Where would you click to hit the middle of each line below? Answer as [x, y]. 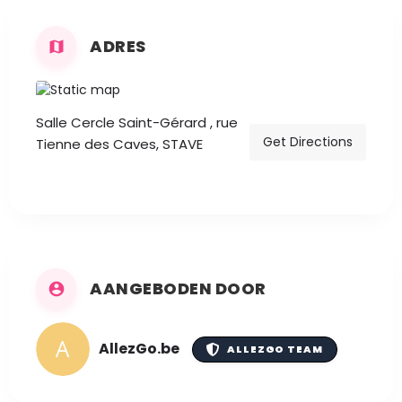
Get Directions [308, 141]
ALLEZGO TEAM [275, 349]
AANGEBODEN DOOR [178, 288]
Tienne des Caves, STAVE [119, 144]
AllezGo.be [139, 348]
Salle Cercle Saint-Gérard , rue [137, 123]
